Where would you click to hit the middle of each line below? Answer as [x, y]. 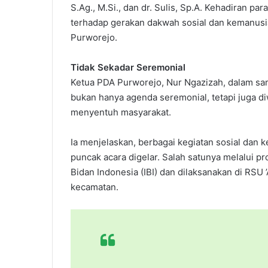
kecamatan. [95, 187]
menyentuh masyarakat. [121, 112]
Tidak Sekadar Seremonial [128, 67]
